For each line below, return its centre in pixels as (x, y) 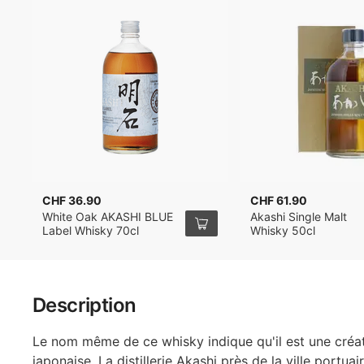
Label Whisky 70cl (91, 230)
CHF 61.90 (279, 200)
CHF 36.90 (72, 200)
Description (84, 305)
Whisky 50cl (283, 230)
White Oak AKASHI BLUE (108, 217)
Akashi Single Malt (299, 217)
